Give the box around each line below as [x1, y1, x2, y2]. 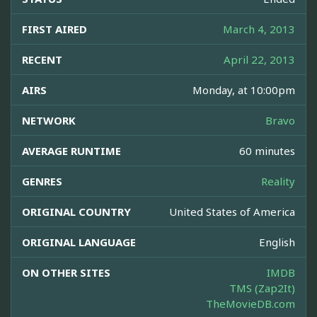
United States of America [169, 204, 295, 219]
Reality [261, 174, 295, 189]
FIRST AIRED [22, 22, 87, 37]
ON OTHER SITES [22, 265, 110, 280]
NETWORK [22, 113, 76, 128]
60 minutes [239, 144, 295, 158]
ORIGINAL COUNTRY [22, 204, 131, 219]
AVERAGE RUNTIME [22, 144, 121, 158]
